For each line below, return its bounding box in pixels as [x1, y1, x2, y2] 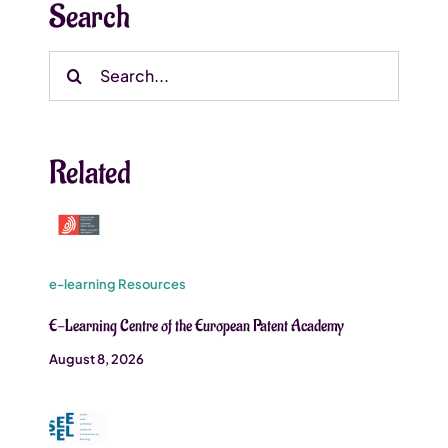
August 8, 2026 [49, 350, 145, 367]
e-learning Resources [49, 275, 187, 292]
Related [49, 152, 132, 194]
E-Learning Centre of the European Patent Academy [49, 315, 345, 336]
